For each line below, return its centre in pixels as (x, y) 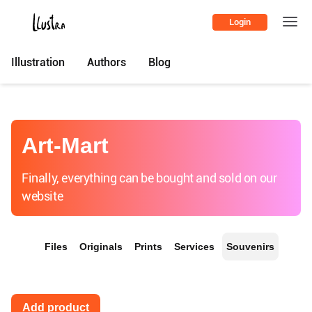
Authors (107, 62)
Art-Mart (65, 146)
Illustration (38, 62)
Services (194, 247)
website (42, 196)
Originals (101, 247)
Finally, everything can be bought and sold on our (149, 178)
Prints (148, 247)
